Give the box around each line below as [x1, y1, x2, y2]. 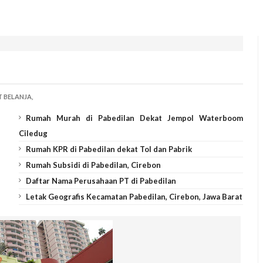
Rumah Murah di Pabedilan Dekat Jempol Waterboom [25, 113, 243, 123]
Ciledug [18, 129, 48, 138]
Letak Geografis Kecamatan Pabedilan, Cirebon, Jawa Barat [25, 192, 242, 201]
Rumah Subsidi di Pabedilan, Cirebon [25, 160, 161, 170]
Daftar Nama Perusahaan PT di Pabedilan [25, 176, 176, 186]
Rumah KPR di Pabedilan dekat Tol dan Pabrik [25, 144, 192, 154]
